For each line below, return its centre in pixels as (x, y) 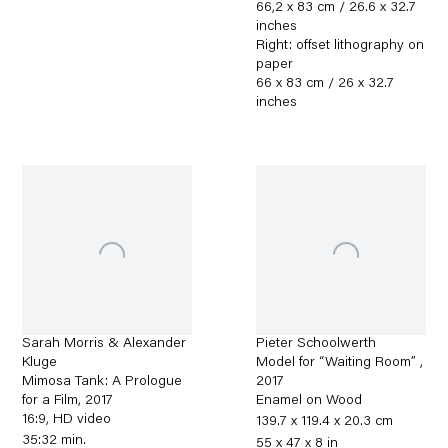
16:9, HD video (67, 420)
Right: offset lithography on (340, 46)
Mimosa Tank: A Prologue (102, 382)
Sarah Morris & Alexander (104, 344)
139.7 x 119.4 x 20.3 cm (325, 422)
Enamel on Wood (309, 401)
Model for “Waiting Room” (338, 363)
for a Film (50, 401)
